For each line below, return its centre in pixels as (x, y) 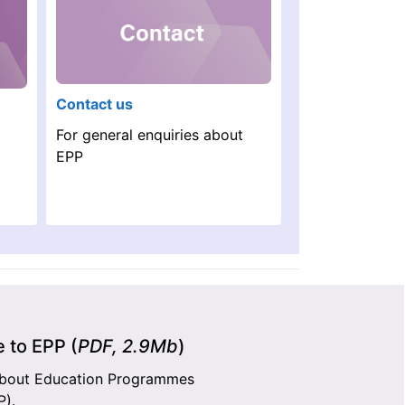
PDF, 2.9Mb (127, 347)
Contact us (94, 104)
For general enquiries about (150, 134)
